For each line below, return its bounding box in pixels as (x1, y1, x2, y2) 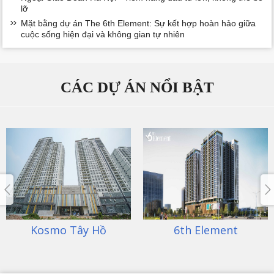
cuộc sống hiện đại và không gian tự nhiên (21, 29, 185, 39)
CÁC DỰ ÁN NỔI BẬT (60, 78, 214, 95)
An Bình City (194, 222, 259, 237)
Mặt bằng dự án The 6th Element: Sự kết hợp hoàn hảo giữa (21, 18, 256, 28)
